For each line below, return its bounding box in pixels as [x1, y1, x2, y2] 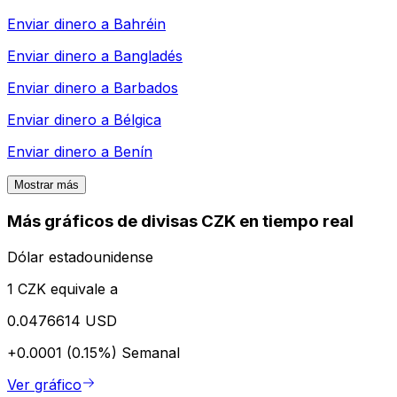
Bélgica [113, 111, 161, 129]
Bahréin [113, 15, 166, 34]
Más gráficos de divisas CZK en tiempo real [7, 211, 354, 232]
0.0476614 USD [7, 311, 117, 330]
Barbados [113, 79, 178, 97]
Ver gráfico [7, 375, 82, 393]
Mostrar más [14, 178, 79, 192]
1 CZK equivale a [7, 279, 118, 298]
